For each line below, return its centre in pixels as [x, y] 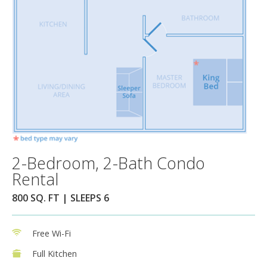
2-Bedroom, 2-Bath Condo [108, 163]
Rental [35, 179]
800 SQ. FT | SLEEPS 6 [60, 198]
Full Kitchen [55, 254]
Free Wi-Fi [52, 234]
